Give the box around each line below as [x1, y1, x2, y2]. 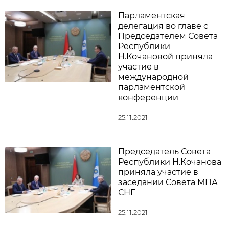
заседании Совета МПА [118, 177, 218, 188]
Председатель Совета [118, 147, 211, 157]
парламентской [118, 82, 185, 93]
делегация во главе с [118, 21, 208, 31]
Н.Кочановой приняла [118, 52, 213, 62]
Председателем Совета [118, 31, 218, 41]
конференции [118, 93, 178, 103]
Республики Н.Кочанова [118, 157, 221, 167]
